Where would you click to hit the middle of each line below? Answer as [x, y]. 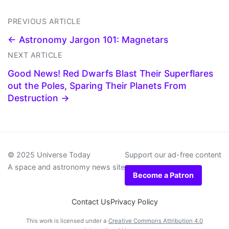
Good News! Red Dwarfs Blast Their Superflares [110, 73]
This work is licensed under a [67, 221]
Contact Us [91, 201]
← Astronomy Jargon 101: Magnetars [88, 39]
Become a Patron [163, 175]
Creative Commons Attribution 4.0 [156, 221]
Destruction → [39, 98]
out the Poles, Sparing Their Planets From [97, 85]
